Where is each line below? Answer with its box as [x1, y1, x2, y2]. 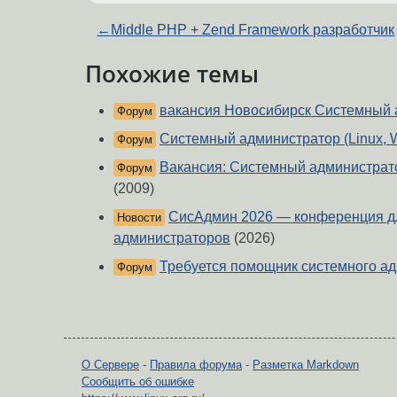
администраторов [113, 230, 230, 246]
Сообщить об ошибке [82, 375, 194, 389]
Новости [117, 211, 161, 225]
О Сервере [82, 358, 139, 372]
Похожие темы [85, 58, 259, 89]
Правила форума [150, 358, 242, 372]
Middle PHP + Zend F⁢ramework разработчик [111, 21, 395, 37]
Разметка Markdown [253, 358, 359, 372]
